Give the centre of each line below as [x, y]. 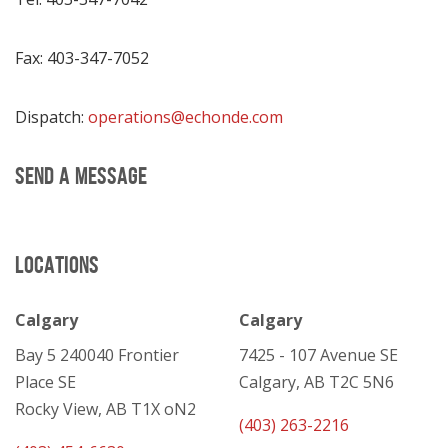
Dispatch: [51, 117]
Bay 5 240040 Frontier [97, 355]
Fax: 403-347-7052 [82, 58]
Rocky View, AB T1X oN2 [105, 409]
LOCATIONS [57, 265]
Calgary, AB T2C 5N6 [316, 382]
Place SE [45, 382]
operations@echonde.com [185, 117]
